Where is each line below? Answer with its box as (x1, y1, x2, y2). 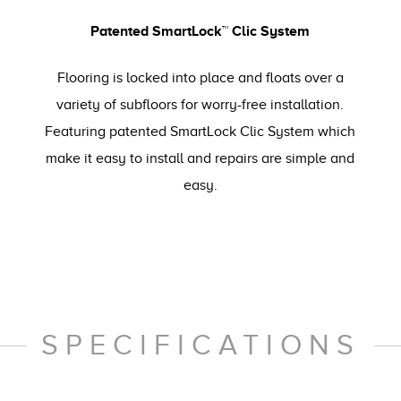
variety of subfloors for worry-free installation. (56, 96, 345, 113)
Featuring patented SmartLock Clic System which (45, 123, 356, 140)
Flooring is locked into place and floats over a (56, 69, 344, 86)
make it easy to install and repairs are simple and (46, 149, 355, 166)
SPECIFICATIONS (40, 328, 361, 361)
